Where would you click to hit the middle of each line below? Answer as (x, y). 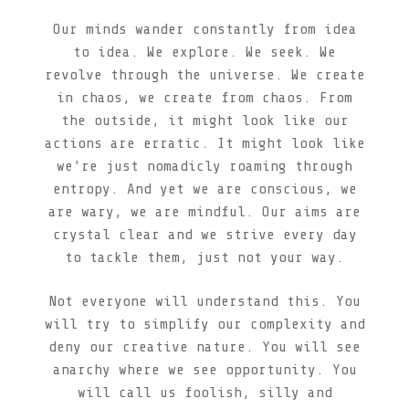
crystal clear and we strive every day (204, 235)
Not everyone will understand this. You (204, 301)
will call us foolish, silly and (204, 393)
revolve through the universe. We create (204, 75)
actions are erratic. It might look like (204, 144)
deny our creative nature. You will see (204, 347)
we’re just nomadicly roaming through (204, 167)
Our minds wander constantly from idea (204, 30)
